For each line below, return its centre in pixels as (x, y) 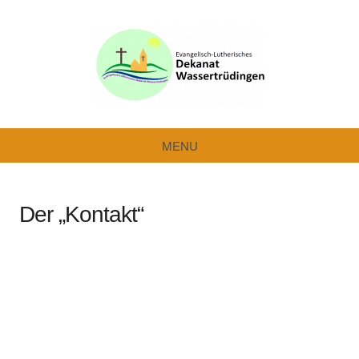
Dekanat (91, 115)
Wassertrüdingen (91, 138)
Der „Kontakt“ (81, 214)
